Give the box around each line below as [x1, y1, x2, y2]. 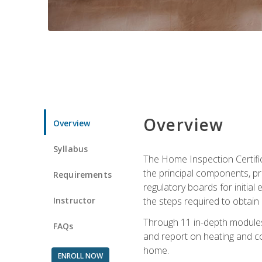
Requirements [53, 168, 112, 180]
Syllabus [53, 143, 88, 154]
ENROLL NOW [57, 250, 103, 261]
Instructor [53, 194, 96, 206]
